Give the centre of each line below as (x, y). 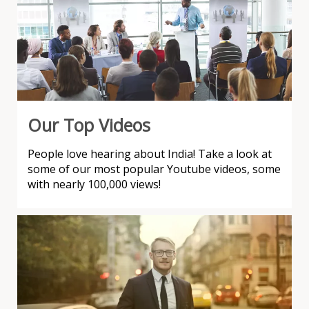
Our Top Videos (89, 125)
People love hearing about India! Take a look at (150, 154)
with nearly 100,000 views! (94, 185)
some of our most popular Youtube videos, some (154, 169)
